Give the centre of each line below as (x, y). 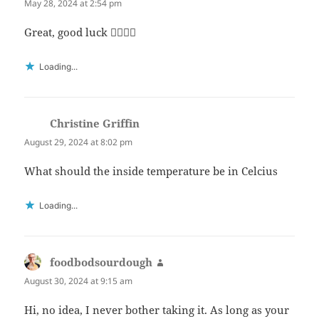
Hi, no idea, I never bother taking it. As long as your (157, 310)
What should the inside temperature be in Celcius (151, 171)
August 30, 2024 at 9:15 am (79, 281)
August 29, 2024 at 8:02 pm (79, 142)
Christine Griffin (95, 123)
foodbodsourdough (101, 262)
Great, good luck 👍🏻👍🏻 (80, 32)
